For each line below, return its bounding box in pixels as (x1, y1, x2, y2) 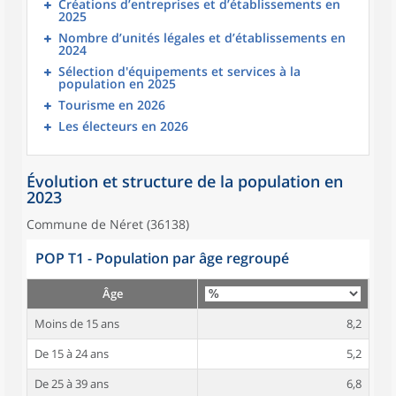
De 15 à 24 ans (34, 346, 109, 362)
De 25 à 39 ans (34, 376, 109, 392)
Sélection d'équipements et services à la (58, 63, 301, 80)
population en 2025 (58, 75, 176, 92)
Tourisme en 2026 (58, 96, 165, 113)
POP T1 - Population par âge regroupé (35, 248, 289, 268)
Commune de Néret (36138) (27, 216, 189, 232)
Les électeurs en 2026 (58, 118, 188, 134)
